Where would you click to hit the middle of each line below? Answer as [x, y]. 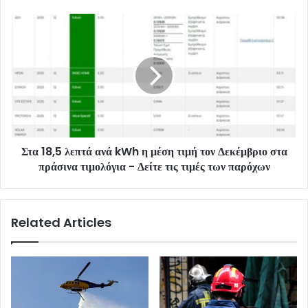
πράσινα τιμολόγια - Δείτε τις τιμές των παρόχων [154, 167]
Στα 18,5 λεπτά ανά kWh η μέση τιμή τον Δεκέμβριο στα [154, 152]
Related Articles [61, 223]
